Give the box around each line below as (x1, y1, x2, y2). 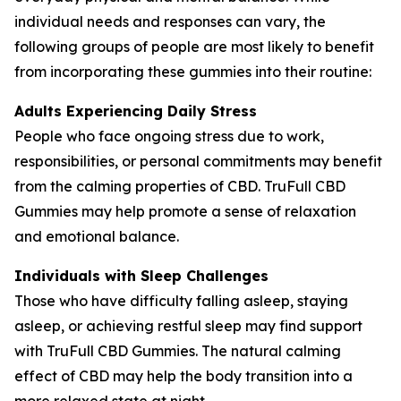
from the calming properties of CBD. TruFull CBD (14, 176, 346, 195)
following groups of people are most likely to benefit (14, 37, 374, 55)
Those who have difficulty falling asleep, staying (14, 291, 348, 310)
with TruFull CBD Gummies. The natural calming (14, 341, 341, 360)
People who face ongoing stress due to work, (14, 126, 324, 145)
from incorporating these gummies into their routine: (14, 62, 371, 81)
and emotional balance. (14, 226, 179, 245)
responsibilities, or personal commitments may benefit (14, 151, 382, 170)
